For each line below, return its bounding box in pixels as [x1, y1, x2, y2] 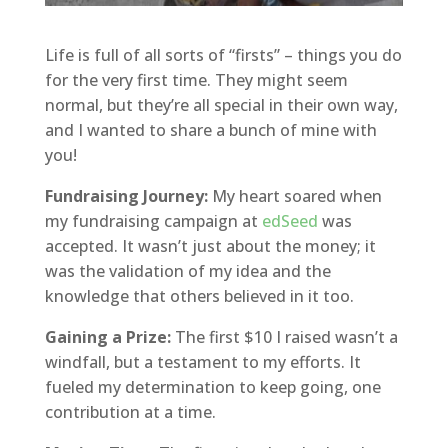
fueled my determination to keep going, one [44, 375, 381, 398]
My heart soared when [207, 184, 382, 207]
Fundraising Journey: [44, 184, 208, 207]
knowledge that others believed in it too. [44, 284, 354, 307]
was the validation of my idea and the [44, 259, 331, 282]
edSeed [261, 209, 318, 232]
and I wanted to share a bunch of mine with [44, 118, 377, 141]
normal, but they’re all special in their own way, [44, 93, 398, 116]
